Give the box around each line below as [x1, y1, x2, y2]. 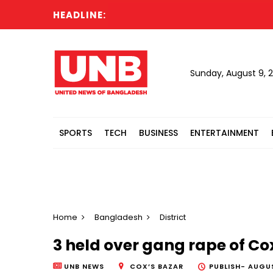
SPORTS [59, 127, 92, 139]
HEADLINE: [53, 9, 106, 21]
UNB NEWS [64, 261, 104, 272]
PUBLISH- [209, 261, 248, 272]
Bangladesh [94, 211, 143, 223]
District [160, 211, 186, 223]
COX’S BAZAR [130, 261, 183, 272]
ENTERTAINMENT [190, 127, 259, 139]
